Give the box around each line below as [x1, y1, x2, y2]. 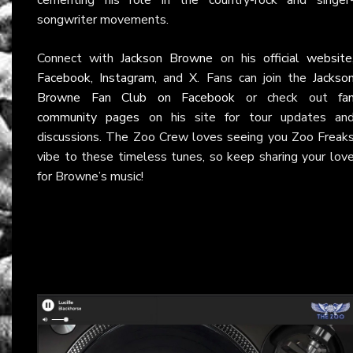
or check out [235, 88, 338, 106]
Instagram [99, 69, 155, 87]
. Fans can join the [197, 69, 313, 87]
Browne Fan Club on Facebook [37, 88, 235, 106]
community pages [37, 108, 140, 126]
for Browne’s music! [37, 167, 143, 185]
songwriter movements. [37, 10, 169, 28]
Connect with [37, 49, 121, 67]
